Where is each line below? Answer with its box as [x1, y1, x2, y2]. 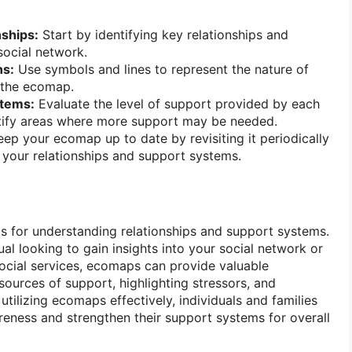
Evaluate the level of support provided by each [35, 95, 320, 112]
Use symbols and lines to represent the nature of [14, 60, 309, 77]
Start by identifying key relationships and [38, 26, 288, 42]
